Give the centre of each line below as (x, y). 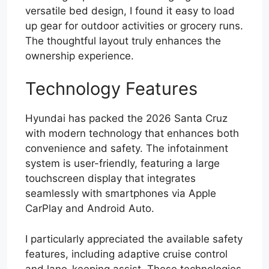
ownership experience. (80, 56)
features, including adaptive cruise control (126, 254)
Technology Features (111, 89)
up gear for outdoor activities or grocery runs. (134, 26)
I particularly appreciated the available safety (134, 239)
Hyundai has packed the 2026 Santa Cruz (126, 119)
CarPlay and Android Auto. (90, 209)
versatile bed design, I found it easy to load (130, 11)
